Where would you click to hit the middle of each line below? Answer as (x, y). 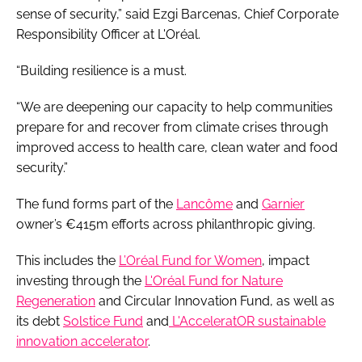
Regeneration (56, 301)
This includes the (67, 260)
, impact (286, 260)
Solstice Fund (103, 321)
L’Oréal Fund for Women (190, 260)
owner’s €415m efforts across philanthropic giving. (166, 224)
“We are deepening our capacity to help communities (175, 107)
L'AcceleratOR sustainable (247, 321)
